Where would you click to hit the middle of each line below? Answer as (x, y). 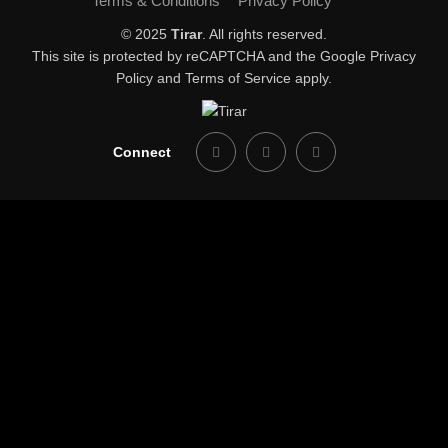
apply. (311, 78)
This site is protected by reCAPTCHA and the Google (201, 56)
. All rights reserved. (264, 34)
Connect (141, 152)
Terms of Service (238, 78)
